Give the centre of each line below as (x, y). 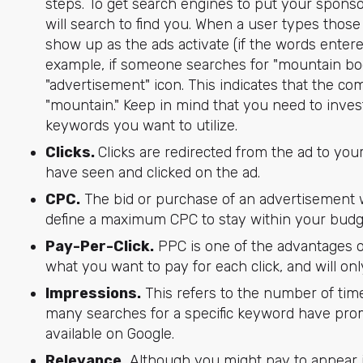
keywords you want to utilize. (143, 125)
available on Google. (109, 333)
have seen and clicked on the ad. (152, 172)
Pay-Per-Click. (99, 246)
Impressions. (93, 293)
